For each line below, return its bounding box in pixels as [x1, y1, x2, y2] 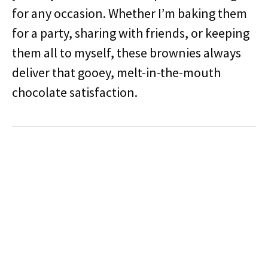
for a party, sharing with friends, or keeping [12, 25, 249, 41]
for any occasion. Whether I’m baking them [12, 5, 247, 22]
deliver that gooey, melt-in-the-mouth [12, 64, 221, 81]
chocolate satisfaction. [12, 84, 138, 100]
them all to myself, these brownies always [12, 44, 241, 61]
